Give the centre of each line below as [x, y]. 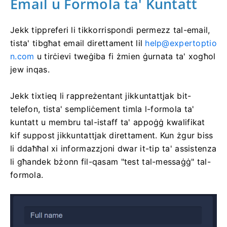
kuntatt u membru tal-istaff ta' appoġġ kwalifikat [108, 122]
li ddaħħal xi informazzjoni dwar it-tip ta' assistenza [113, 148]
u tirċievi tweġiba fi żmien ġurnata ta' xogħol [125, 56]
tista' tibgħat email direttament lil [78, 43]
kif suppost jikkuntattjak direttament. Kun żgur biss [112, 135]
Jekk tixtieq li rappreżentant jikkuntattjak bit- [101, 96]
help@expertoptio [181, 43]
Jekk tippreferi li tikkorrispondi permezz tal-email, [110, 30]
